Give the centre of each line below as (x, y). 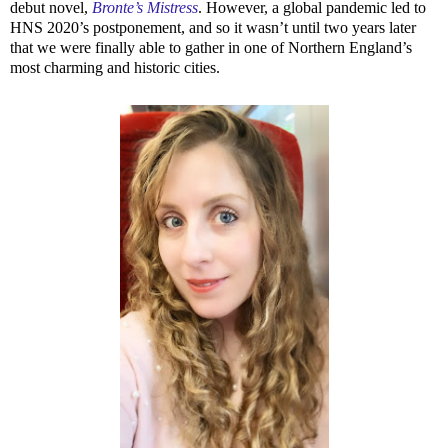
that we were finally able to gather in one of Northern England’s (211, 47)
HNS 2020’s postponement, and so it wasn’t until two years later (213, 27)
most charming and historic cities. (117, 67)
